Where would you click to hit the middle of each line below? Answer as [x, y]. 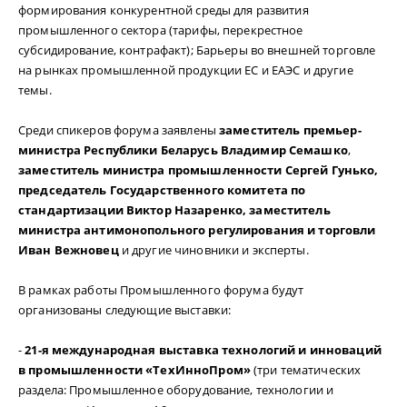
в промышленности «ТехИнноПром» [134, 370]
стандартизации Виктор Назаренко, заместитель [174, 210]
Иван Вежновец [69, 250]
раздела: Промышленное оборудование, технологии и [176, 390]
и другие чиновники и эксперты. [213, 250]
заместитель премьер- [290, 130]
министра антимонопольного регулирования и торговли [197, 230]
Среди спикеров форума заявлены [119, 130]
